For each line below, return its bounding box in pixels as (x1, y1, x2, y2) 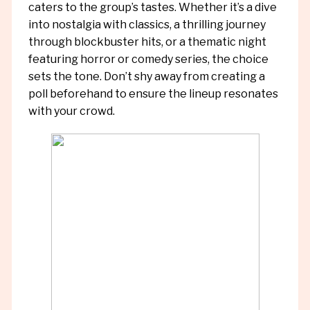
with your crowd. (28, 104, 115, 118)
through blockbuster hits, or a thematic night (28, 35, 266, 48)
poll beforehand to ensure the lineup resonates (28, 86, 278, 100)
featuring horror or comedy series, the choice (28, 52, 268, 66)
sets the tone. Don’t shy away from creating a (28, 69, 265, 83)
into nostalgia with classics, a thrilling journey (28, 17, 266, 31)
